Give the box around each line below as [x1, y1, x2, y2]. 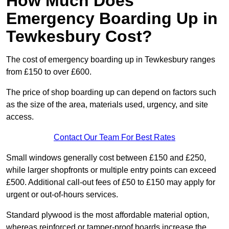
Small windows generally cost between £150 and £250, [6, 153, 206, 163]
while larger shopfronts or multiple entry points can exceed [6, 166, 216, 175]
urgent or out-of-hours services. [6, 190, 118, 199]
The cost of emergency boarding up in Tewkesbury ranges [6, 55, 215, 64]
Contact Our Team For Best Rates [54, 133, 175, 142]
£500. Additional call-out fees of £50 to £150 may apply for [6, 178, 215, 187]
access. [6, 112, 34, 122]
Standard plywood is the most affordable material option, [6, 211, 209, 220]
